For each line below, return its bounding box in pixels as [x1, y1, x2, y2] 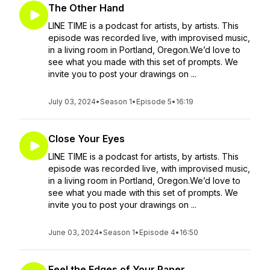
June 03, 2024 [48, 228, 99, 237]
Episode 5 [136, 97, 172, 106]
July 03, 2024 [48, 97, 96, 106]
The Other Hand [48, 2, 124, 14]
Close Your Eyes [48, 133, 125, 145]
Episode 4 [139, 228, 175, 237]
